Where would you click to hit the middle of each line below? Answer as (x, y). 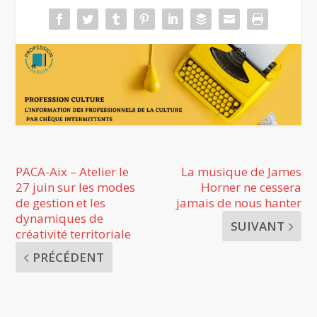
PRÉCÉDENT (69, 258)
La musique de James (241, 172)
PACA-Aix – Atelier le (73, 172)
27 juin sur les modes (76, 188)
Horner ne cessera (251, 188)
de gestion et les (61, 203)
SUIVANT (257, 226)
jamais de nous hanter (238, 203)
